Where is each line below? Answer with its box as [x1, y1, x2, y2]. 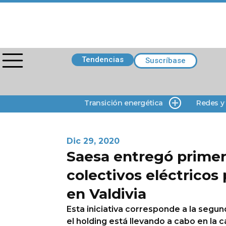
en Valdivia [67, 185, 146, 202]
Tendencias [82, 55, 124, 64]
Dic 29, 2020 [67, 136, 120, 146]
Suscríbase [145, 56, 186, 65]
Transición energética [84, 98, 163, 107]
